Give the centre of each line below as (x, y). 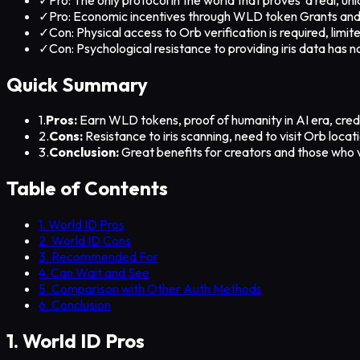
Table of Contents (87, 188)
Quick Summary (77, 84)
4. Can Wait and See (94, 273)
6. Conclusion (75, 305)
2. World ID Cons (85, 241)
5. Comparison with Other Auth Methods (150, 289)
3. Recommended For (98, 257)
